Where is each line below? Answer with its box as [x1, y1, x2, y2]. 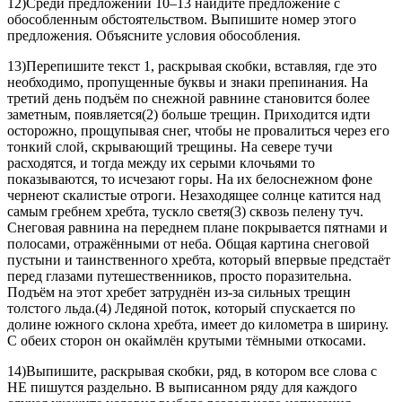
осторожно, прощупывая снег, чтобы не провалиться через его [7, 123, 389, 139]
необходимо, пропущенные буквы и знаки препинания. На [7, 74, 368, 91]
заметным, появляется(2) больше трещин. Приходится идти [7, 107, 371, 123]
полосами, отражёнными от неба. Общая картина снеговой [7, 236, 370, 252]
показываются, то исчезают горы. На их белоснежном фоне [7, 171, 372, 188]
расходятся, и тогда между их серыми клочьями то [7, 155, 315, 171]
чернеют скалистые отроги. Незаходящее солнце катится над [7, 188, 380, 204]
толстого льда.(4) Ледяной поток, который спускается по [7, 301, 355, 317]
